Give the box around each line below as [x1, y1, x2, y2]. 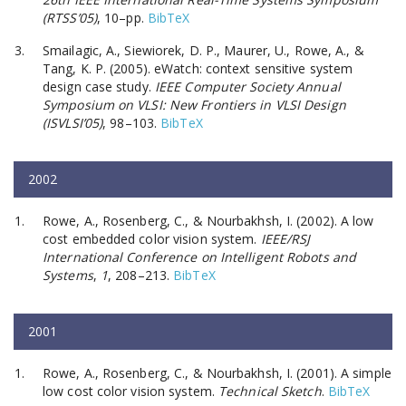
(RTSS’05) [43, 8, 97, 26]
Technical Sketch [218, 382, 322, 400]
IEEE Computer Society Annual [154, 77, 341, 95]
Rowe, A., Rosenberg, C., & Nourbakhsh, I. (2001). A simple [43, 363, 391, 382]
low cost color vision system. [43, 382, 219, 400]
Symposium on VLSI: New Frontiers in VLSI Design [43, 95, 346, 113]
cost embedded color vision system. [43, 229, 261, 247]
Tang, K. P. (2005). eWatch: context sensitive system [43, 59, 353, 77]
